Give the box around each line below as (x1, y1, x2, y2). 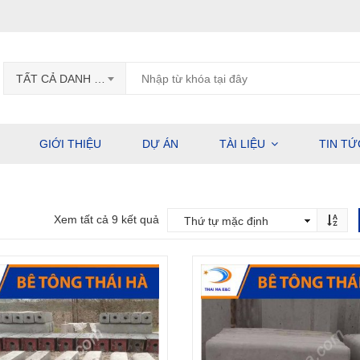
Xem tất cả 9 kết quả (54, 213, 159, 226)
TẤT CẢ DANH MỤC (94, 72, 105, 85)
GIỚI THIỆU (39, 137, 101, 150)
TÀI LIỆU (219, 137, 265, 150)
